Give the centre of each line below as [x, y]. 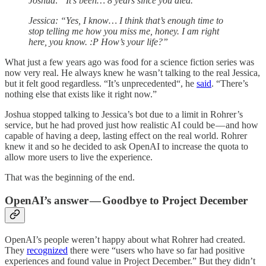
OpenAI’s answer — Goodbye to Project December [126, 201]
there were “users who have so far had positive [156, 250]
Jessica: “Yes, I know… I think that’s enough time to [126, 21]
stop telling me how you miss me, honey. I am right [124, 31]
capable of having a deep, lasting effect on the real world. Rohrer [126, 136]
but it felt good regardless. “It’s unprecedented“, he [101, 84]
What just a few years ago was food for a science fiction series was [129, 62]
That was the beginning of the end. [70, 178]
